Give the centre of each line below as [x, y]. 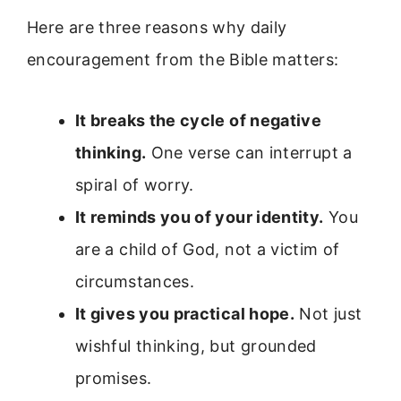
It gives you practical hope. [185, 314]
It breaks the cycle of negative [199, 121]
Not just [328, 314]
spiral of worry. [135, 185]
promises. [114, 379]
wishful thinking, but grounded [196, 346]
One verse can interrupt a [249, 153]
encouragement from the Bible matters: [183, 59]
